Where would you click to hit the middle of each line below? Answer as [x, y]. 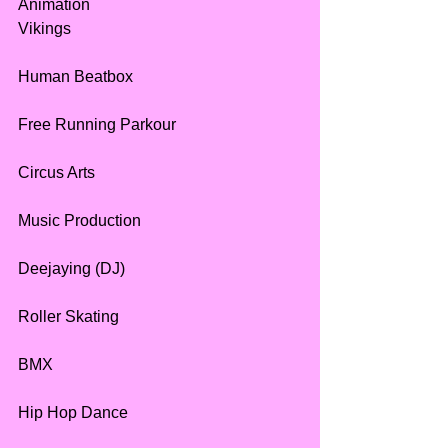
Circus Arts [56, 173]
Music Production [79, 221]
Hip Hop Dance [73, 413]
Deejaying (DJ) [71, 269]
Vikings [44, 29]
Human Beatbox [75, 77]
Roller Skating [68, 317]
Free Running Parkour [97, 125]
